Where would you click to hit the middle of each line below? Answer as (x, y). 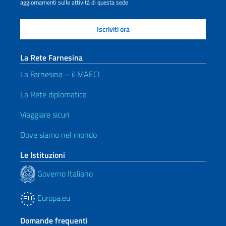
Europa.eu (53, 198)
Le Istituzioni (43, 155)
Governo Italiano (64, 173)
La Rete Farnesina (51, 58)
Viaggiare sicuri (45, 115)
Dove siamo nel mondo (59, 135)
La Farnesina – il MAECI (60, 74)
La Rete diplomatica (53, 94)
